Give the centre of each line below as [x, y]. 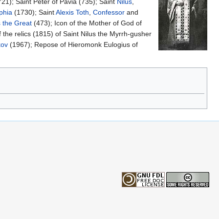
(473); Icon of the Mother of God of [87, 23]
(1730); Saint [34, 12]
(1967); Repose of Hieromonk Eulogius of [73, 45]
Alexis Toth [72, 12]
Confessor [109, 12]
